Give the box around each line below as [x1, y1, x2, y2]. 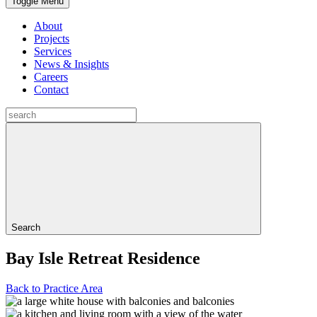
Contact [34, 83, 69, 96]
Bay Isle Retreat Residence [6, 248, 200, 267]
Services [34, 45, 71, 57]
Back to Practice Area [6, 282, 103, 294]
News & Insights [34, 58, 109, 70]
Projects [34, 33, 69, 45]
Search [11, 222, 40, 233]
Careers [34, 71, 68, 83]
